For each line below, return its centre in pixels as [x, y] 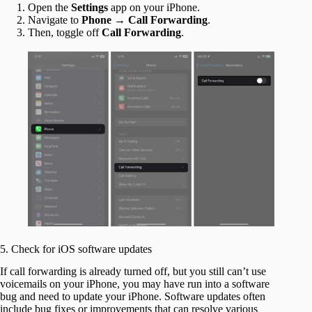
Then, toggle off [65, 33]
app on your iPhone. [154, 8]
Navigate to [55, 20]
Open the [49, 8]
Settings [89, 8]
